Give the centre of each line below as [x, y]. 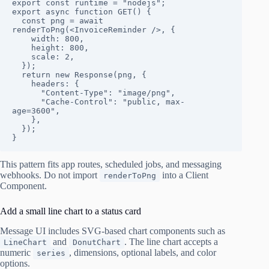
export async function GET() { [82, 12]
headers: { [22, 84]
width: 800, [22, 39]
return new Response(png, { [17, 75]
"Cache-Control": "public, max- [26, 102]
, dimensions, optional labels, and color [143, 252]
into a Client [184, 175]
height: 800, [22, 48]
